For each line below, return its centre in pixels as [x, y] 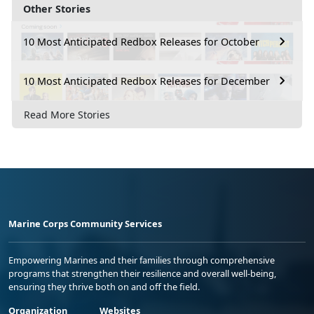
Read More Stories [67, 114]
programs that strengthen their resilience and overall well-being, [142, 273]
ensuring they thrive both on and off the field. [104, 286]
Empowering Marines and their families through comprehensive [142, 260]
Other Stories [57, 9]
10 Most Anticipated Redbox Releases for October [141, 41]
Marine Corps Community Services [85, 223]
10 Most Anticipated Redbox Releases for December [146, 81]
